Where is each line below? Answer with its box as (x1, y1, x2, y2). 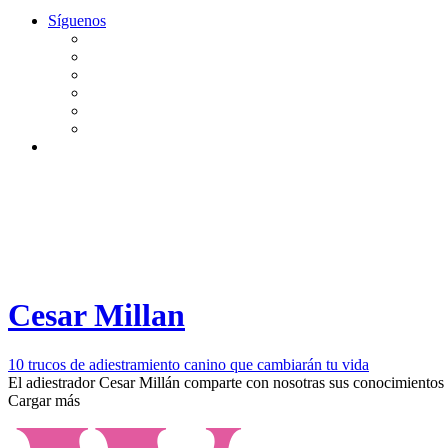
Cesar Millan (8, 297, 185, 334)
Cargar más (8, 391, 80, 409)
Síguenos (48, 11, 106, 29)
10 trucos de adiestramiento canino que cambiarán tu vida (8, 355, 369, 373)
